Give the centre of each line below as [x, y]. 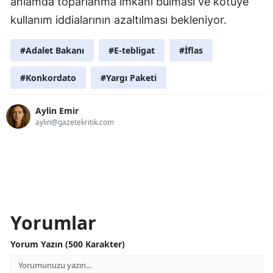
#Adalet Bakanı [52, 50]
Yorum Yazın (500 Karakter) [68, 244]
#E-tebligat [132, 50]
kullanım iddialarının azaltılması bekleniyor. [119, 19]
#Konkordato [48, 77]
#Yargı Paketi [129, 77]
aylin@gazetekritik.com [75, 122]
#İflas [191, 50]
